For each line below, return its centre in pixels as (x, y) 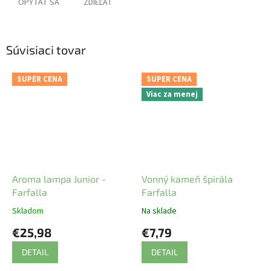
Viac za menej (172, 95)
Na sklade (159, 211)
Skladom (28, 211)
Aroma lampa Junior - (59, 178)
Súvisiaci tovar (46, 50)
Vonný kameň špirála (187, 178)
